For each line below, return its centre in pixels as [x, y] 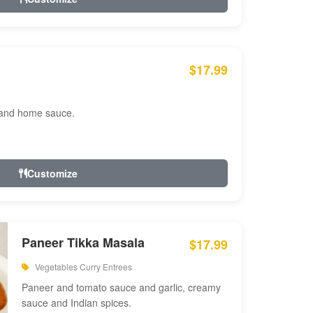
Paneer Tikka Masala [83, 242]
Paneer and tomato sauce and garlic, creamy [121, 287]
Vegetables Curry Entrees [82, 267]
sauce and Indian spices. [77, 303]
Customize [52, 173]
